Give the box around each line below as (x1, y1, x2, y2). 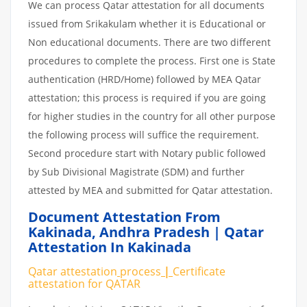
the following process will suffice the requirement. (28, 127, 259, 141)
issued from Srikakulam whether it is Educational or (28, 16, 266, 30)
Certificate (173, 263, 225, 279)
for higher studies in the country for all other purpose (28, 109, 275, 123)
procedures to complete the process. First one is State (28, 53, 275, 67)
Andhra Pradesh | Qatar (99, 222, 264, 241)
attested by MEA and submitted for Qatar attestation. (28, 183, 273, 197)
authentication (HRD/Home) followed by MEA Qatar (28, 72, 261, 86)
